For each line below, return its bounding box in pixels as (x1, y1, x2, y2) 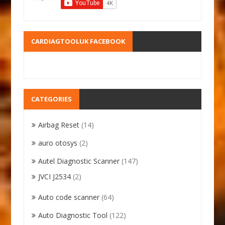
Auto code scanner (38, 192, 100, 202)
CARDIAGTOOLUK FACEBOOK (31, 36, 126, 46)
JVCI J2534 (38, 171, 71, 181)
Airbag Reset (38, 120, 80, 130)
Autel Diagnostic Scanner (38, 156, 120, 166)
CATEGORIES (31, 94, 72, 103)
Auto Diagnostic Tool (38, 210, 108, 220)
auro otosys (38, 138, 78, 148)
